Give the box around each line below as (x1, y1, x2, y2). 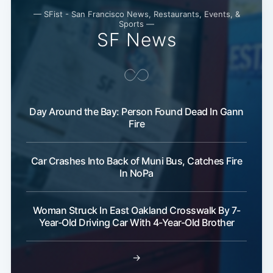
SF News (96, 29, 177, 51)
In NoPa (119, 167, 154, 180)
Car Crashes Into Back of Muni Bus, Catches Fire (30, 155, 243, 168)
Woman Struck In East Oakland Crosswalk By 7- (32, 204, 241, 217)
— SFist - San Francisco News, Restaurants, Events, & (33, 9, 240, 19)
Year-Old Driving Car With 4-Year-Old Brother (38, 216, 235, 229)
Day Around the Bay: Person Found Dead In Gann (29, 105, 244, 118)
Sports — (119, 19, 154, 29)
